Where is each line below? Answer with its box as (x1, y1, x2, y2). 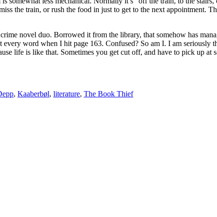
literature (53, 89, 80, 98)
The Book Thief (84, 89, 133, 98)
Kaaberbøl (17, 89, 49, 98)
